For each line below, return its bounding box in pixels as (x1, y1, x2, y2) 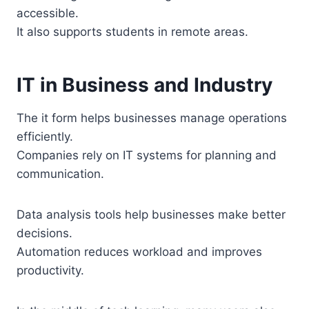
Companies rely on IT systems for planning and (17, 148, 277, 163)
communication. (17, 167, 104, 181)
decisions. (17, 226, 72, 241)
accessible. (17, 6, 79, 21)
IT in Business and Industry (17, 73, 272, 97)
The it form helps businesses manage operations (17, 111, 287, 126)
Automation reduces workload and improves (17, 245, 262, 259)
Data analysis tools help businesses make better (17, 208, 286, 222)
